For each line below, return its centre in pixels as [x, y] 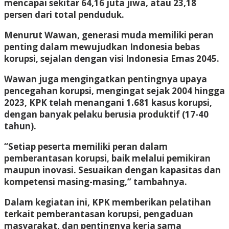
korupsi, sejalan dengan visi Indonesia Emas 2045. [112, 58]
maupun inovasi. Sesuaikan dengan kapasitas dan [112, 170]
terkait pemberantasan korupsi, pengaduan [99, 214]
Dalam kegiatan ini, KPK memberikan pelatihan [108, 202]
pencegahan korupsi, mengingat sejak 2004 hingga [114, 90]
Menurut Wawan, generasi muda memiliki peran [109, 35]
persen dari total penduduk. [64, 14]
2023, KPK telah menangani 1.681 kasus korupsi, [108, 102]
